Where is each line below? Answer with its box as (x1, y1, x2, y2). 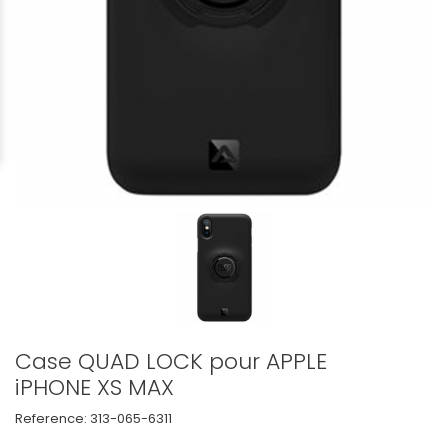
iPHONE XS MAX (15, 371, 174, 403)
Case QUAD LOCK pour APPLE (15, 345, 327, 377)
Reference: (15, 408, 87, 428)
